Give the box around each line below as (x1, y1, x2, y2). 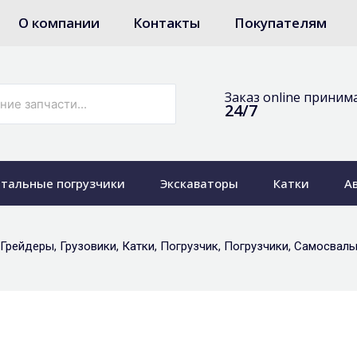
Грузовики (60, 239, 116, 254)
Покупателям (234, 14, 328, 32)
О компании (18, 14, 100, 32)
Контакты (133, 14, 201, 32)
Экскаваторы (160, 175, 239, 192)
